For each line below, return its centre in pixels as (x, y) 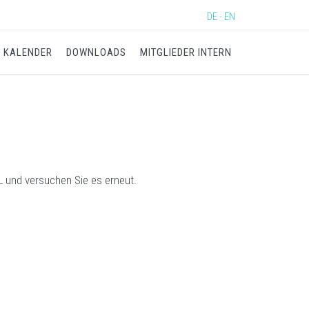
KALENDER (28, 52)
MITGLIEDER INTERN (186, 52)
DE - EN (221, 17)
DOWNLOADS (96, 52)
